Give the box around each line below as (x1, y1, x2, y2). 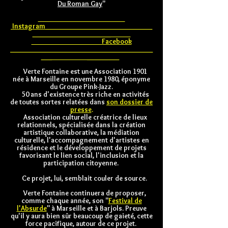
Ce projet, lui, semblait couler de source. (14, 174, 147, 183)
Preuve (123, 204, 147, 213)
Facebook (31, 37, 132, 46)
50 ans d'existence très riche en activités (14, 90, 149, 99)
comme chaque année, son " (21, 196, 108, 205)
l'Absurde (16, 204, 47, 213)
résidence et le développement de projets (16, 143, 147, 152)
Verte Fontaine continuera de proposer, (17, 188, 146, 197)
